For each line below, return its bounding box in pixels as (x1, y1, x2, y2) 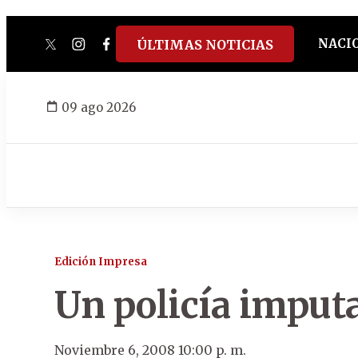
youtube (161, 42, 221, 61)
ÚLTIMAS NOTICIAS (136, 37, 273, 53)
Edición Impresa (54, 255, 147, 268)
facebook (105, 42, 170, 61)
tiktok (133, 42, 179, 61)
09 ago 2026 (62, 99, 136, 115)
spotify (189, 42, 240, 61)
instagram (77, 42, 153, 61)
